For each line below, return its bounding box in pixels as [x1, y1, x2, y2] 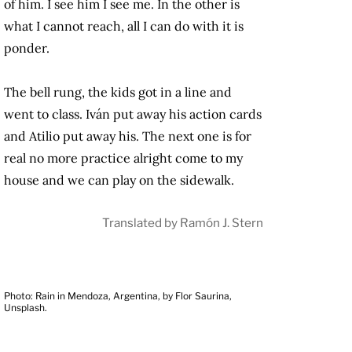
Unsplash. [4, 302, 47, 314]
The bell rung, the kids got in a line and [4, 84, 232, 101]
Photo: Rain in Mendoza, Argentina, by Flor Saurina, [4, 290, 232, 302]
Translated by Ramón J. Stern [102, 215, 263, 231]
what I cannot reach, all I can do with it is [4, 18, 244, 35]
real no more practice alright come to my [4, 150, 243, 167]
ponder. [4, 40, 49, 57]
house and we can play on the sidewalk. [4, 172, 234, 189]
